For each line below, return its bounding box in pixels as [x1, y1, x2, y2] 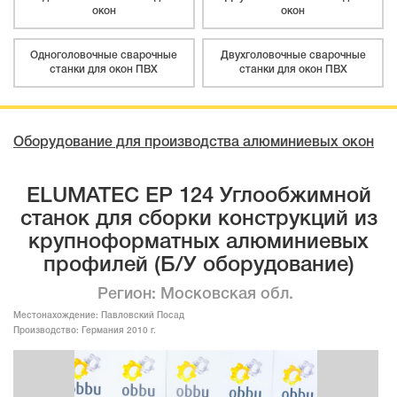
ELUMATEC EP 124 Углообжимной [26, 186, 371, 206]
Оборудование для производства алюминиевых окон [13, 136, 374, 149]
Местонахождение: [13, 311, 101, 320]
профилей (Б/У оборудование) [43, 255, 354, 276]
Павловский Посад [101, 311, 184, 320]
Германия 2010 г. [82, 326, 156, 335]
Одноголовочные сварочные [30, 50, 178, 60]
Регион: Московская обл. [97, 286, 294, 301]
